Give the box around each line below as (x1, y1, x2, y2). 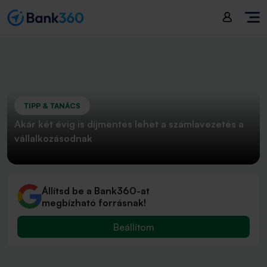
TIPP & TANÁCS (24, 101, 80, 110)
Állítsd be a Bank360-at (42, 184, 150, 197)
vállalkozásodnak (14, 132, 92, 144)
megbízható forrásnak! (42, 196, 146, 209)
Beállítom (113, 221, 154, 233)
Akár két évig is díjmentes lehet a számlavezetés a (14, 118, 244, 130)
